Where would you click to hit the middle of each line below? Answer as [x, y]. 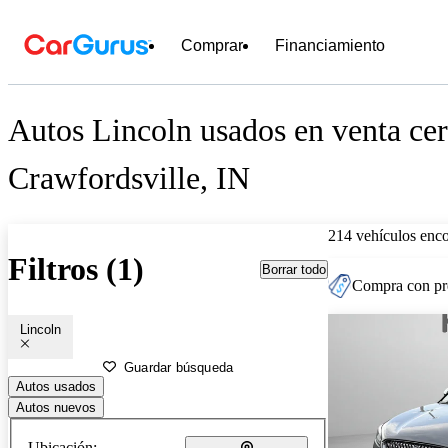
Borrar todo [294, 269]
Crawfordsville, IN [129, 178]
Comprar [212, 45]
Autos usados [56, 386]
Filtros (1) [76, 269]
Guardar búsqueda [179, 367]
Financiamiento [330, 45]
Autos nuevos [56, 407]
